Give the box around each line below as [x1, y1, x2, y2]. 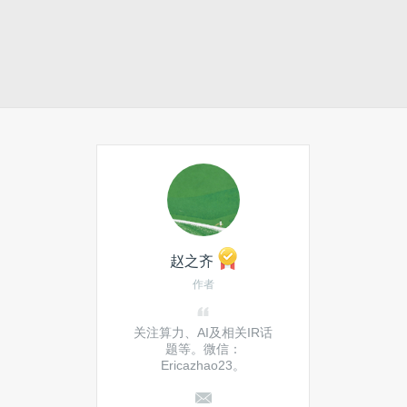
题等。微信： [164, 342, 242, 356]
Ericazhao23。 [161, 358, 245, 372]
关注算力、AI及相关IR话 [134, 325, 273, 340]
